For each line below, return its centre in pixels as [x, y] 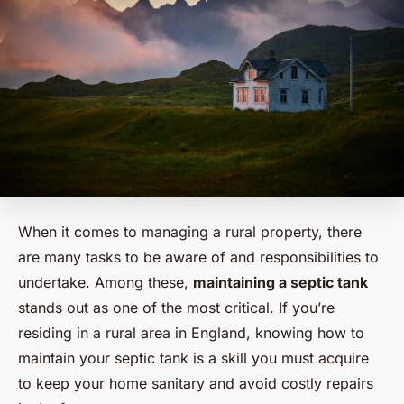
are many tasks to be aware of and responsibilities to [198, 257]
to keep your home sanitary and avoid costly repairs [196, 383]
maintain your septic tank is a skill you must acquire [193, 358]
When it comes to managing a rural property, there [190, 231]
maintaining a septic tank [280, 282]
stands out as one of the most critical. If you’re [176, 307]
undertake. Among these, [106, 282]
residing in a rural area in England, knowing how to [191, 332]
